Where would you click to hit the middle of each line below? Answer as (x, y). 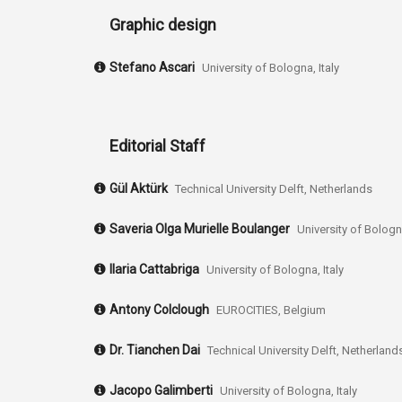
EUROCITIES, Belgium (271, 310)
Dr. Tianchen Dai (155, 350)
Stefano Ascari (152, 67)
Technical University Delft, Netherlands (274, 188)
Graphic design (163, 24)
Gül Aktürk (139, 188)
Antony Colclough (159, 309)
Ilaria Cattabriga (154, 269)
